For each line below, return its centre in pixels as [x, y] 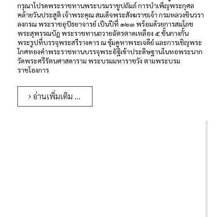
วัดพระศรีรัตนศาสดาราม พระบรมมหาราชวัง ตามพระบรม [99, 60]
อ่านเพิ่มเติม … [56, 96]
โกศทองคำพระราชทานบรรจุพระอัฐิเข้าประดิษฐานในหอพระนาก [110, 51]
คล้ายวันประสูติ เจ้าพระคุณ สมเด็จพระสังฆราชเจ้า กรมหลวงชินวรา [111, 14]
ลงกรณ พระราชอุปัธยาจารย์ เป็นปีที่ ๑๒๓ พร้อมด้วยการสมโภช [105, 23]
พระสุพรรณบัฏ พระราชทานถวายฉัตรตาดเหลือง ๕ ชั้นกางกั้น [103, 33]
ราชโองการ [33, 70]
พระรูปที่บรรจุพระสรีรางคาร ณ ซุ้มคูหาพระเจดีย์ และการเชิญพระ [110, 42]
